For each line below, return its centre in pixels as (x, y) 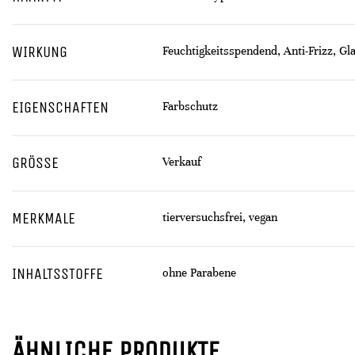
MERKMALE (44, 218)
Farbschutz (190, 106)
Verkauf (182, 162)
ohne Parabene (199, 273)
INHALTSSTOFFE (57, 274)
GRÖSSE (35, 163)
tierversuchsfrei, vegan (220, 217)
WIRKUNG (40, 52)
